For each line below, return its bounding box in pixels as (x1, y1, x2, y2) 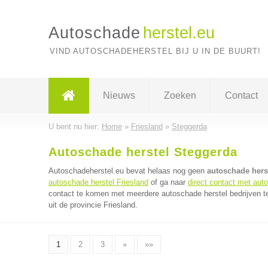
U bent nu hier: (48, 122, 102, 131)
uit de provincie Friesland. (48, 200, 138, 209)
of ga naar (148, 178, 188, 187)
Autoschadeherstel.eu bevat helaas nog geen (48, 166, 207, 175)
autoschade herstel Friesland (48, 178, 148, 187)
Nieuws (102, 90, 135, 100)
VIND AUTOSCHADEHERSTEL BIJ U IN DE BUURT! (49, 47, 261, 56)
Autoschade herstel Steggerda (48, 145, 237, 159)
